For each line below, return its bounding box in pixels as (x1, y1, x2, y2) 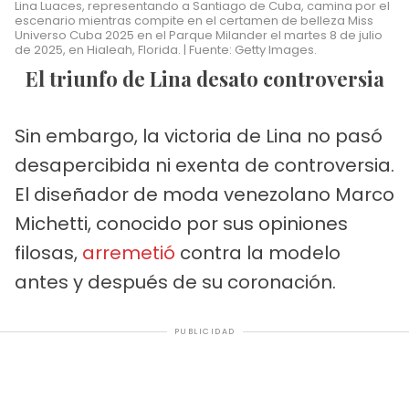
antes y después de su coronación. (15, 269, 336, 296)
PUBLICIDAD (173, 326, 236, 338)
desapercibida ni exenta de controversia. (15, 152, 394, 179)
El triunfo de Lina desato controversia (37, 65, 384, 93)
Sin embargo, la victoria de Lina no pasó (15, 123, 383, 150)
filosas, (15, 240, 82, 267)
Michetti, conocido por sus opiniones (15, 211, 348, 237)
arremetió (82, 240, 175, 267)
